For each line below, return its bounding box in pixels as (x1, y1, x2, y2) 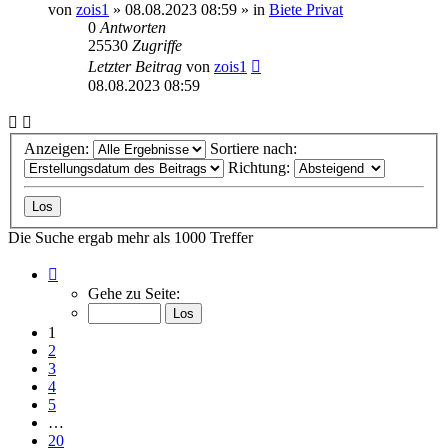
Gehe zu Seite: (88, 285, 180, 303)
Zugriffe (132, 36, 182, 54)
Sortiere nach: (210, 140, 301, 158)
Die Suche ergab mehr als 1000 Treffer (8, 229, 253, 247)
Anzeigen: (24, 140, 93, 158)
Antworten (100, 18, 166, 36)
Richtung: (228, 159, 294, 177)
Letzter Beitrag (88, 57, 186, 75)
